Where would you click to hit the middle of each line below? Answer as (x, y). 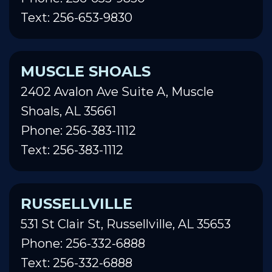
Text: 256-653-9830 (76, 17)
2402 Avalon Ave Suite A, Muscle (117, 91)
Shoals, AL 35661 (68, 111)
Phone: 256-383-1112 (78, 130)
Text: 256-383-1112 (72, 150)
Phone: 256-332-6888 (83, 243)
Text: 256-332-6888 (76, 263)
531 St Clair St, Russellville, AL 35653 (126, 224)
